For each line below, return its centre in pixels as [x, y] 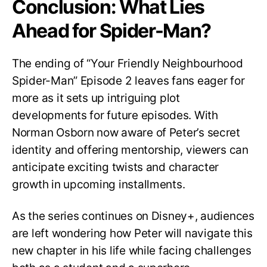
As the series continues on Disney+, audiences [133, 216]
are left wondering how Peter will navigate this [132, 234]
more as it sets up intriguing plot [96, 98]
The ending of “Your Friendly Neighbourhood [128, 64]
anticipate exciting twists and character [116, 167]
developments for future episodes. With [115, 116]
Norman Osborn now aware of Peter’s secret [126, 133]
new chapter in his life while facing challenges [132, 251]
